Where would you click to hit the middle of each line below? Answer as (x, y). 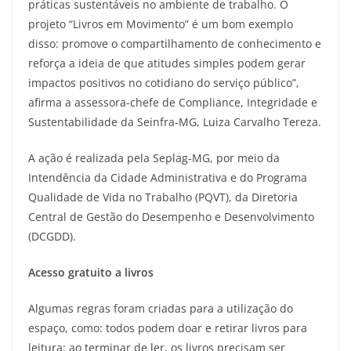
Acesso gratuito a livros (91, 273)
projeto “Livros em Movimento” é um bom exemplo (161, 24)
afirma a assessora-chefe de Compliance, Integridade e (173, 103)
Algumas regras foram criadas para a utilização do (161, 309)
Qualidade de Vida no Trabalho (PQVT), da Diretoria (163, 197)
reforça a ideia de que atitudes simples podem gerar (167, 63)
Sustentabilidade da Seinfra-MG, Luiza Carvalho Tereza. (175, 122)
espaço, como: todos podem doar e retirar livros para (168, 328)
